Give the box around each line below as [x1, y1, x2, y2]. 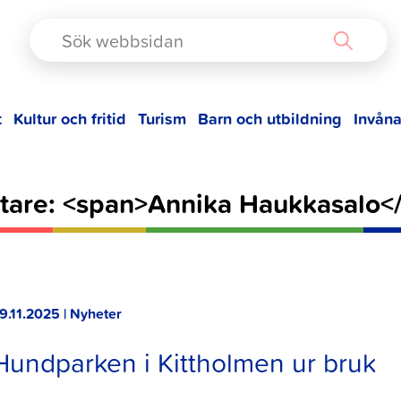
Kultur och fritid [13, 107, 127, 130]
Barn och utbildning [197, 107, 342, 130]
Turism [138, 107, 187, 130]
